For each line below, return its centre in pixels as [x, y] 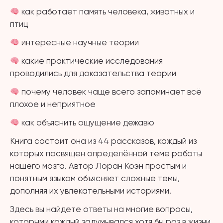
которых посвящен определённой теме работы [106, 153]
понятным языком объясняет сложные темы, [95, 178]
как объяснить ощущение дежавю [87, 122]
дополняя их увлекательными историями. [91, 191]
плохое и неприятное [53, 104]
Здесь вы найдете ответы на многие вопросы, [101, 209]
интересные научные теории [79, 42]
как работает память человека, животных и [107, 11]
